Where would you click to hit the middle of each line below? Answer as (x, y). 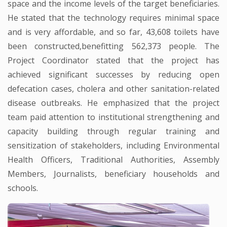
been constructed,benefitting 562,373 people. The (113, 46)
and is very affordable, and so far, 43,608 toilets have (113, 32)
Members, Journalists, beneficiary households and (113, 174)
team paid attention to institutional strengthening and (113, 117)
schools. (23, 188)
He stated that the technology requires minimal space (113, 17)
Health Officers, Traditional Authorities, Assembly (113, 159)
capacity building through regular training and (113, 131)
